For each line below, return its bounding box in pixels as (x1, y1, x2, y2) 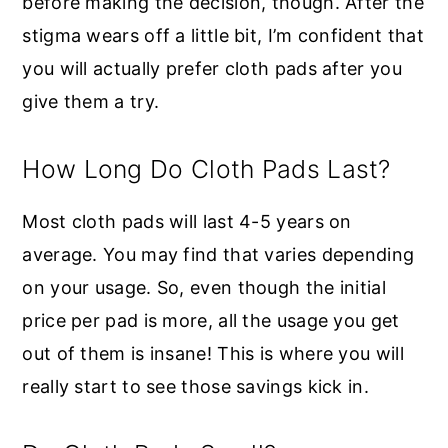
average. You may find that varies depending (22, 244, 415, 266)
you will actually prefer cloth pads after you (22, 58, 402, 80)
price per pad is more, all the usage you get (22, 310, 400, 332)
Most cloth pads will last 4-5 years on (22, 211, 352, 233)
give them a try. (22, 91, 165, 113)
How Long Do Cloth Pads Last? (22, 154, 391, 185)
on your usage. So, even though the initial (22, 277, 386, 299)
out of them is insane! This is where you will (22, 343, 404, 365)
